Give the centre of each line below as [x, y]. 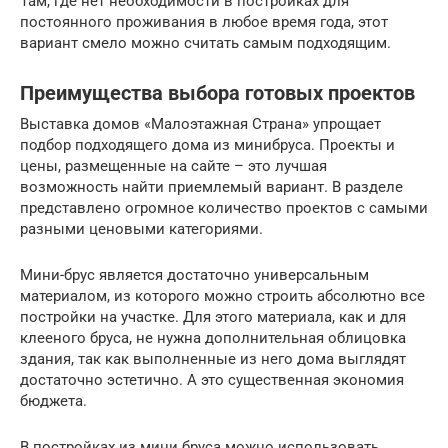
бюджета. [53, 400]
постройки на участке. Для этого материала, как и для [213, 316]
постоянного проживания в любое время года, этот [204, 21]
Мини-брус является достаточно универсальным [194, 274]
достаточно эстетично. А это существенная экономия [212, 379]
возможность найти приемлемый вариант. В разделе [211, 186]
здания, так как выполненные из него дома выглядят [213, 358]
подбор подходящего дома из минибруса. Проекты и [207, 144]
